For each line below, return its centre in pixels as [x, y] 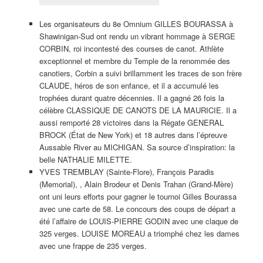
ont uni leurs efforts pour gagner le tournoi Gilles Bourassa [138, 196]
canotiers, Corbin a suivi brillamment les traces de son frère [140, 73]
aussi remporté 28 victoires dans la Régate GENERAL [131, 122]
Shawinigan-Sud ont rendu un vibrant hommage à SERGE [137, 36]
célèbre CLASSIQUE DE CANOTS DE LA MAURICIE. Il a [138, 110]
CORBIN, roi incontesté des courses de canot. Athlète [131, 48]
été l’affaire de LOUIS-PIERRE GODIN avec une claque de [139, 221]
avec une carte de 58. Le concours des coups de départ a [137, 208]
